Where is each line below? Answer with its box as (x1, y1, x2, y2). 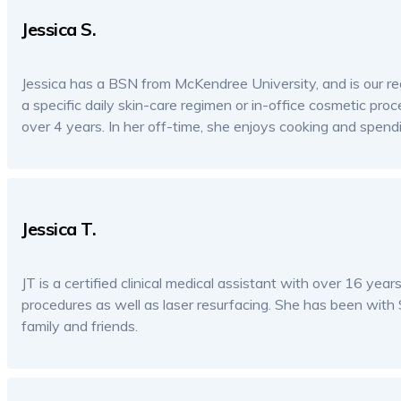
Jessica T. (21, 217, 96, 240)
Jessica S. (21, 18, 96, 41)
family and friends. (21, 316, 138, 335)
